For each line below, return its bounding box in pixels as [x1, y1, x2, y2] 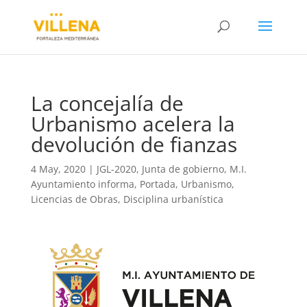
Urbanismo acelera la [30, 110, 235, 138]
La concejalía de [30, 89, 184, 117]
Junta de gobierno [141, 162, 224, 175]
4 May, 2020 [30, 162, 86, 175]
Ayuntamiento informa [30, 177, 134, 191]
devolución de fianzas [30, 130, 237, 158]
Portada [139, 177, 175, 191]
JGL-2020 [96, 162, 136, 175]
